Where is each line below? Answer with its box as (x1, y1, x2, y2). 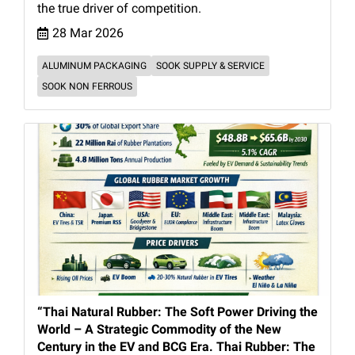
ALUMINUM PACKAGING (42, 59, 147, 71)
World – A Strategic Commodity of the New (37, 322, 281, 338)
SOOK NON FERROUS (42, 80, 132, 92)
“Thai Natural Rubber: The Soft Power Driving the (37, 304, 318, 320)
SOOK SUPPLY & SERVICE (156, 59, 265, 71)
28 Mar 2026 (52, 25, 124, 40)
